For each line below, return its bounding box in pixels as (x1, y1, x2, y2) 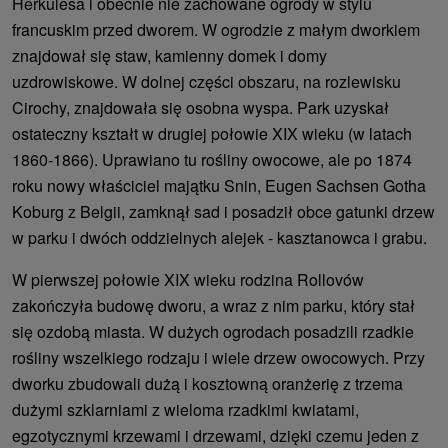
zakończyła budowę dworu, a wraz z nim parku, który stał (12, 293, 415, 317)
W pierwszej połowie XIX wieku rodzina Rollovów (12, 267, 364, 291)
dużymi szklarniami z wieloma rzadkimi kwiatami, (12, 397, 359, 421)
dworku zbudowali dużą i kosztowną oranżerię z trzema (12, 371, 403, 395)
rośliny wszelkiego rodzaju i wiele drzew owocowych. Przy (12, 345, 425, 369)
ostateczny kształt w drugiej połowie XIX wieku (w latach (12, 121, 412, 145)
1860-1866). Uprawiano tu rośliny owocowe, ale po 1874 (12, 147, 412, 171)
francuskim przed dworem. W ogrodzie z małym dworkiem (12, 17, 420, 41)
